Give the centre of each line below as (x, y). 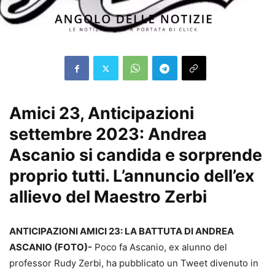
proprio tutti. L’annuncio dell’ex (132, 176)
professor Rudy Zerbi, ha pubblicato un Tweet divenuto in (134, 263)
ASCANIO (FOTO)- (51, 247)
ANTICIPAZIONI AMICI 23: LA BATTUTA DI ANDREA (122, 231)
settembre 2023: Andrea (108, 134)
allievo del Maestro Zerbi (108, 197)
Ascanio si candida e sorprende (136, 155)
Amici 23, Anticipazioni (102, 114)
